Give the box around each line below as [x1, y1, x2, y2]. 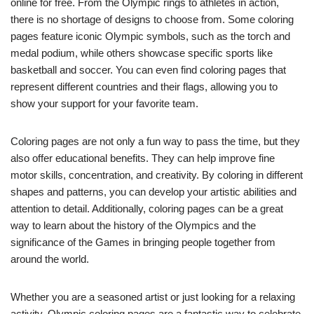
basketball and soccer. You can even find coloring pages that [11, 64, 286, 76]
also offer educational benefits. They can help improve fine [11, 152, 275, 164]
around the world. [11, 253, 89, 265]
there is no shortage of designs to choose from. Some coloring [11, 13, 294, 25]
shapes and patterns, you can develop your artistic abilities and [11, 186, 296, 198]
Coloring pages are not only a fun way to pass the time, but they [11, 135, 300, 147]
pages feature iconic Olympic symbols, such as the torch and [11, 30, 290, 42]
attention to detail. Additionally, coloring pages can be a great [11, 203, 283, 214]
